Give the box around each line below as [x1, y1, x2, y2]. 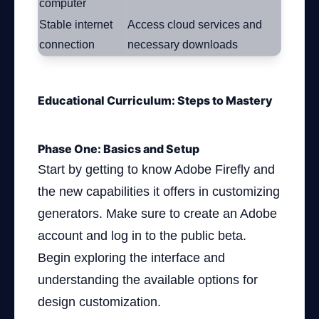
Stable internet [39, 19, 113, 31]
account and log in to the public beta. [38, 229, 246, 243]
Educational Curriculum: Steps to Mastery [38, 93, 273, 108]
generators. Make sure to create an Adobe [38, 206, 277, 221]
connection [39, 38, 95, 51]
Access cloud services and [127, 19, 262, 31]
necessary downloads [127, 38, 238, 51]
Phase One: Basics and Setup [38, 142, 199, 156]
